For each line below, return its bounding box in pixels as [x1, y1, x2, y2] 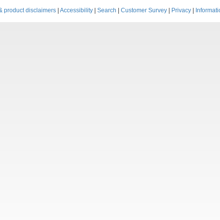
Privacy [171, 7, 192, 14]
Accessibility [60, 7, 93, 14]
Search [97, 7, 117, 14]
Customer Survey [121, 7, 167, 14]
